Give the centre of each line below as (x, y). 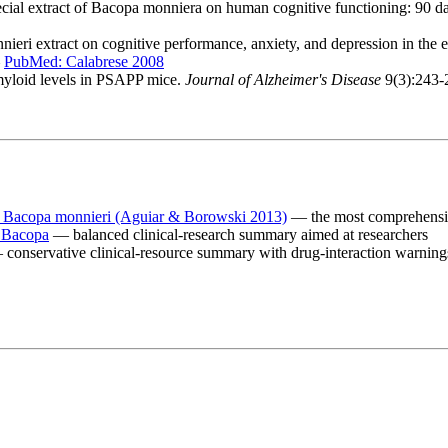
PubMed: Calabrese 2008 (84, 61)
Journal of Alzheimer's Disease (283, 79)
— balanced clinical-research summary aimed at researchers (238, 234)
